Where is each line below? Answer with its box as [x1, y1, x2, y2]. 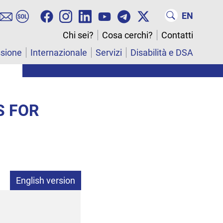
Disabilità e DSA [130, 47, 193, 58]
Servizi [96, 47, 122, 58]
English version [15, 175, 75, 186]
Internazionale [30, 47, 87, 58]
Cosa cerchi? [102, 30, 153, 41]
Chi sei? [63, 30, 94, 41]
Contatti [161, 30, 193, 41]
